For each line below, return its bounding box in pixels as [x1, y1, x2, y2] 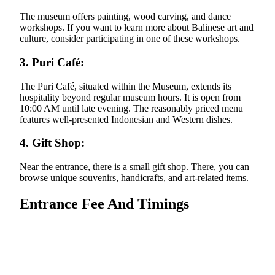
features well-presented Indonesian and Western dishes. [20, 114, 233, 125]
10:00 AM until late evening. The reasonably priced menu [20, 103, 243, 114]
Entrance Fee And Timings [20, 196, 189, 212]
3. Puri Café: [20, 56, 84, 69]
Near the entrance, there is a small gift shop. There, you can [20, 161, 249, 172]
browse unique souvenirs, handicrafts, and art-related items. [20, 172, 249, 184]
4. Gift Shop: [20, 136, 85, 150]
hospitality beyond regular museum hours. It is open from [20, 91, 241, 103]
